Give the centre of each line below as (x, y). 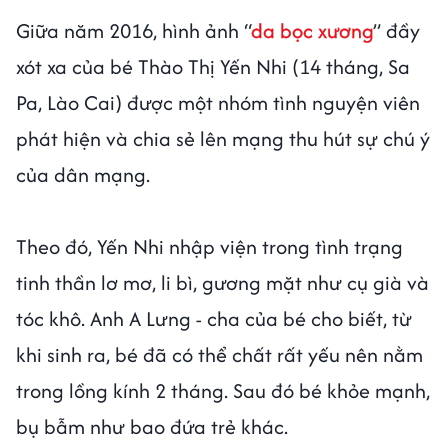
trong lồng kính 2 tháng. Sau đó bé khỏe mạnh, (223, 390)
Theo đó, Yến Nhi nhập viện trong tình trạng (209, 246)
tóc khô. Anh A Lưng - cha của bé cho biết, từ (214, 318)
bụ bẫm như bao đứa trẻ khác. (154, 426)
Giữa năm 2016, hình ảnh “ (133, 30)
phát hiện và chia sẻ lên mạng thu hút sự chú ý (223, 138)
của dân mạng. (85, 174)
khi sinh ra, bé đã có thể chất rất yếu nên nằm (219, 354)
